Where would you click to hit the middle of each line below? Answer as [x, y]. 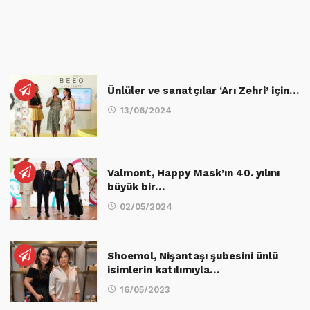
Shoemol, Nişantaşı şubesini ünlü [193, 256]
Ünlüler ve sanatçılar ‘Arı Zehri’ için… [203, 91]
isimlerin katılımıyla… [163, 270]
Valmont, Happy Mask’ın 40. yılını [193, 173]
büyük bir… [136, 187]
